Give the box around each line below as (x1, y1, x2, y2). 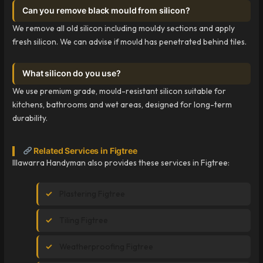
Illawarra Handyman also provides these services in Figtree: (12, 157, 230, 168)
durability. (12, 113, 48, 124)
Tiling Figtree (59, 214, 109, 225)
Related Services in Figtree (32, 146, 137, 156)
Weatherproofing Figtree (59, 241, 154, 252)
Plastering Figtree (59, 188, 126, 199)
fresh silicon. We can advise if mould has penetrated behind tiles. (12, 36, 247, 48)
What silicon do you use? (22, 69, 121, 79)
